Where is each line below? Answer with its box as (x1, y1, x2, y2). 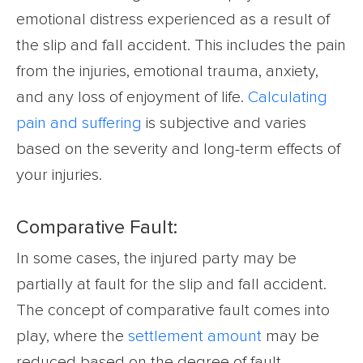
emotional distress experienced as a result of (16, 11, 330, 28)
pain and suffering (16, 114, 142, 131)
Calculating (248, 88, 327, 105)
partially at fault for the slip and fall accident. (16, 275, 327, 293)
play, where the (16, 327, 128, 344)
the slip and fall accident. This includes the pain (16, 36, 346, 53)
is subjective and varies (142, 114, 306, 131)
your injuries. (16, 166, 102, 183)
